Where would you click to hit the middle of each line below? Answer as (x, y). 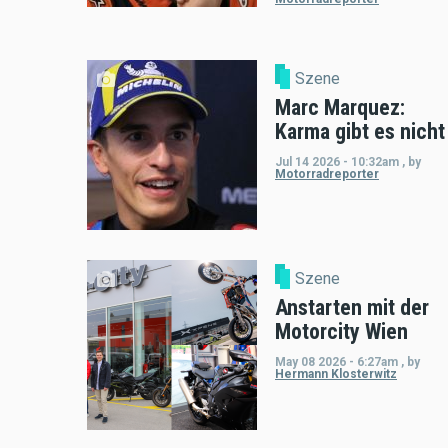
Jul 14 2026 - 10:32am (337, 161)
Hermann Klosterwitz (336, 374)
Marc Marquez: (340, 107)
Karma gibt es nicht (360, 131)
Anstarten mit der (352, 308)
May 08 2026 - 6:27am (336, 362)
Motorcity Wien (341, 332)
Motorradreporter (327, 173)
